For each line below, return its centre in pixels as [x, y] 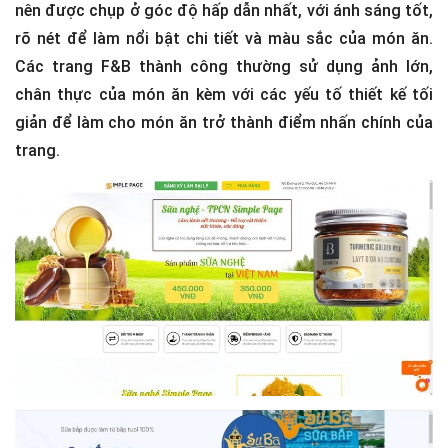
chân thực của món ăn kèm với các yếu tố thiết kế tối [224, 95]
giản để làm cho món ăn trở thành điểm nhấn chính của [224, 123]
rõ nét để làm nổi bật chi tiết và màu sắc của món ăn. [224, 39]
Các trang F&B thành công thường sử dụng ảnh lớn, [224, 67]
